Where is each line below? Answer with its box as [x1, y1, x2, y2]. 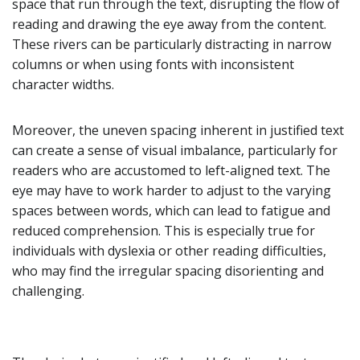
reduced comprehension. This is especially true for [12, 221, 315, 239]
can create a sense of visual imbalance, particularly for [12, 141, 337, 159]
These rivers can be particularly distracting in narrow [12, 35, 331, 53]
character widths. [12, 75, 114, 93]
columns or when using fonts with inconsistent [12, 55, 294, 73]
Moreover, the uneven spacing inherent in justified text [12, 121, 344, 139]
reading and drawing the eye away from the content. [12, 14, 326, 33]
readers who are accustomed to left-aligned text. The [12, 161, 330, 179]
